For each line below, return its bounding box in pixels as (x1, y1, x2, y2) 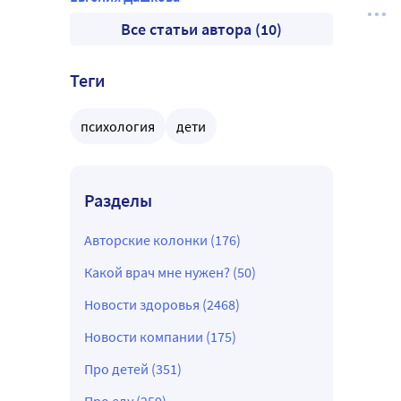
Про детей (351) (84, 360, 182, 379)
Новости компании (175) (84, 328, 236, 346)
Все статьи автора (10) (121, 19, 282, 40)
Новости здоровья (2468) (84, 295, 240, 314)
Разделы (84, 189, 152, 212)
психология (81, 117, 155, 136)
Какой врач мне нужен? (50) (84, 263, 256, 282)
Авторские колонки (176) (84, 231, 241, 250)
